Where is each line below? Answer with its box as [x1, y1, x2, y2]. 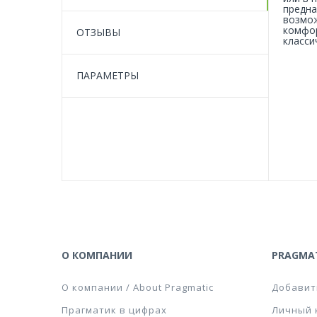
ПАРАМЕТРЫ [76, 69, 139, 82]
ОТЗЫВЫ [76, 25, 120, 39]
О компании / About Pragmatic [62, 281, 214, 294]
